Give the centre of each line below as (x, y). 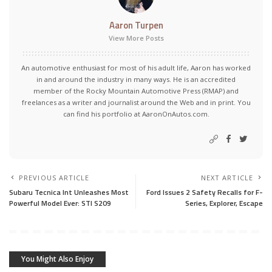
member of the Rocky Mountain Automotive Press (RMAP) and (136, 91)
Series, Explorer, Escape (224, 203)
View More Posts (136, 38)
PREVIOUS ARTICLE (54, 178)
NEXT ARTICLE (227, 178)
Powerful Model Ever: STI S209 (60, 203)
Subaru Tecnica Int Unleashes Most (69, 192)
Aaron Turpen (136, 25)
